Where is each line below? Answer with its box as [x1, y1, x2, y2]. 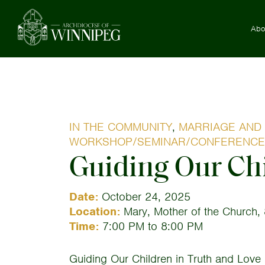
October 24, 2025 [98, 189, 190, 204]
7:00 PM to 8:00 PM [99, 219, 203, 234]
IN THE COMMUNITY [69, 119, 172, 134]
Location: [69, 204, 120, 219]
